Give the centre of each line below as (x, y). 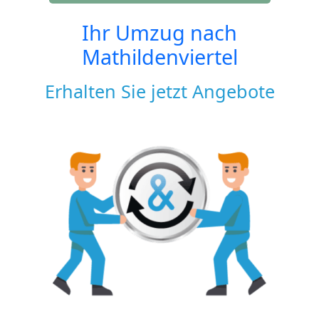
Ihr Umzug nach (159, 32)
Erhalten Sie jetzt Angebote (159, 91)
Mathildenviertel (159, 56)
